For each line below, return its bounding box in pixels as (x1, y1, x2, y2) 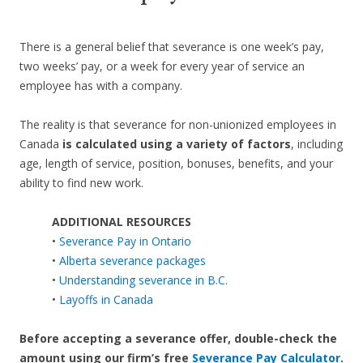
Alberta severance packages (59, 253, 206, 269)
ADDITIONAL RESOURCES (52, 214, 191, 230)
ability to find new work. (19, 175, 143, 191)
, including (291, 136, 343, 152)
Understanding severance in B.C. (59, 272, 228, 288)
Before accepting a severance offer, (19, 331, 231, 347)
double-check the (234, 331, 337, 347)
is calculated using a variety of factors (62, 136, 291, 152)
